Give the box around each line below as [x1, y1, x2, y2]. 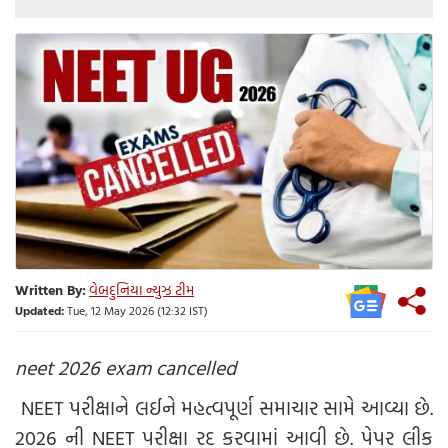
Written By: [15, 279, 86, 301]
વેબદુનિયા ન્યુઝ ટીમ [89, 279, 194, 301]
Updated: [15, 301, 64, 320]
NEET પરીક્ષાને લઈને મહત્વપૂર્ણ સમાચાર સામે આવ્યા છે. [15, 391, 433, 422]
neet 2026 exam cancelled [15, 351, 236, 382]
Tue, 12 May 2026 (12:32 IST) [64, 301, 208, 320]
